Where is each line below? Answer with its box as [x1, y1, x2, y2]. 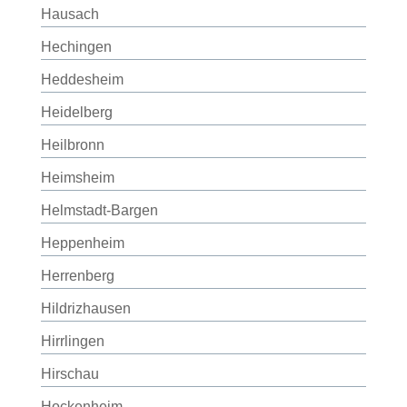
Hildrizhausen [40, 301, 131, 316]
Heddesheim [40, 72, 124, 87]
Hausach [40, 6, 99, 22]
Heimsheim [40, 170, 114, 185]
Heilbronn [40, 137, 104, 153]
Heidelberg [40, 104, 113, 120]
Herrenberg [40, 268, 114, 283]
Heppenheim [40, 235, 124, 251]
